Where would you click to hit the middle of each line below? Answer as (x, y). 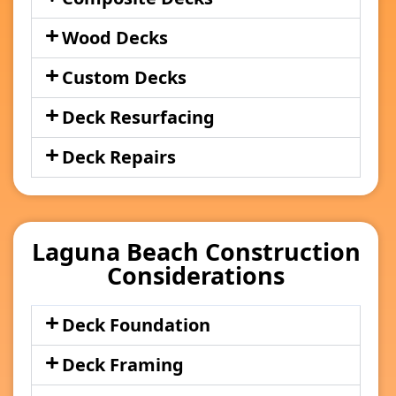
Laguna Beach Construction (196, 251)
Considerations (196, 275)
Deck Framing (122, 364)
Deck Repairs (118, 156)
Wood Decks (114, 37)
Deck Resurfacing (138, 117)
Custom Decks (124, 77)
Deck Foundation (136, 324)
